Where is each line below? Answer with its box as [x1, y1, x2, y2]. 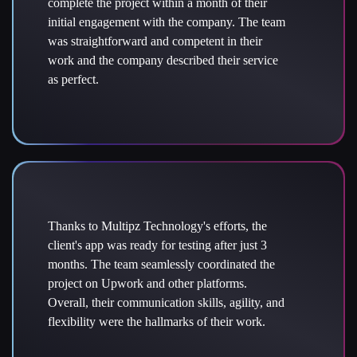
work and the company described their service [48, 53, 278, 68]
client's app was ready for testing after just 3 [48, 238, 267, 253]
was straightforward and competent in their [48, 34, 262, 49]
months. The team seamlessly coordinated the [48, 257, 275, 272]
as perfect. [48, 73, 99, 87]
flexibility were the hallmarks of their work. [48, 315, 265, 329]
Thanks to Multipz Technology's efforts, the [48, 219, 267, 233]
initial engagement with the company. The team [48, 15, 285, 29]
